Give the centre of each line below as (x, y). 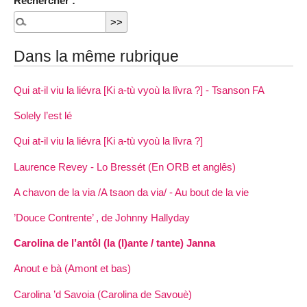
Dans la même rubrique (96, 57)
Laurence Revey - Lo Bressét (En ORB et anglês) (125, 167)
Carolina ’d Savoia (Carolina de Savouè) (103, 294)
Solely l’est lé (43, 116)
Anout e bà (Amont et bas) (72, 269)
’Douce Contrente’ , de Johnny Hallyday (102, 218)
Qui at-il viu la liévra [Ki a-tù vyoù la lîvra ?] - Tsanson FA (139, 90)
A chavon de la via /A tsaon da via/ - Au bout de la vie (131, 192)
